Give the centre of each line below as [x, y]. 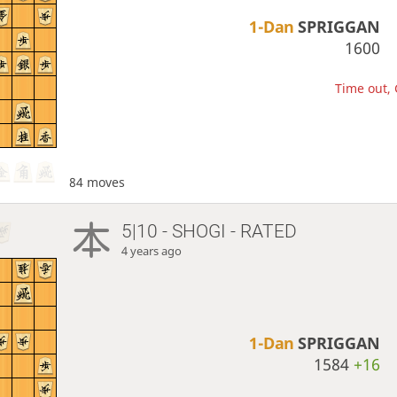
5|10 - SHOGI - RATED [210, 231]
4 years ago [152, 251]
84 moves [97, 182]
